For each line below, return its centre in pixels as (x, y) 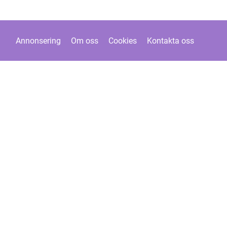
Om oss (84, 41)
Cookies (122, 41)
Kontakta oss (170, 41)
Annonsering (38, 41)
